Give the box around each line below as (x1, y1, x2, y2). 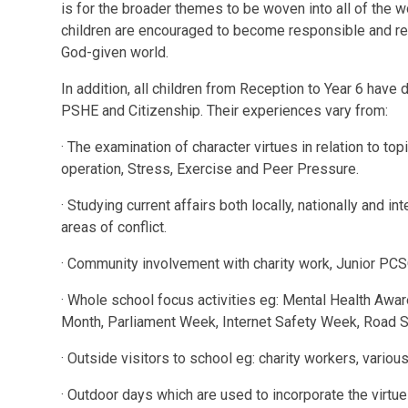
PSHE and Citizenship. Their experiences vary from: (61, 102, 389, 119)
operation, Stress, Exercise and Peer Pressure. (61, 160, 360, 178)
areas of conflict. (61, 219, 168, 236)
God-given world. (61, 44, 169, 61)
